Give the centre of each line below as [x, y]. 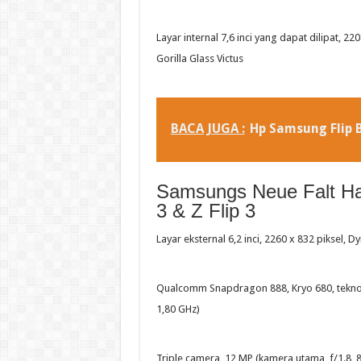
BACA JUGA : [207, 128]
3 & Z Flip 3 [205, 210]
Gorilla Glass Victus [199, 58]
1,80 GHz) [178, 309]
